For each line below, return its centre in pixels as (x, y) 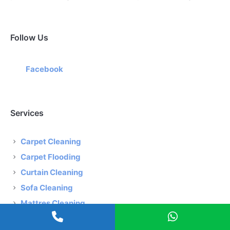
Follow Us (30, 38)
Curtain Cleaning (52, 172)
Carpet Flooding (51, 157)
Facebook (45, 69)
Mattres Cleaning (53, 203)
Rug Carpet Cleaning (59, 219)
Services (27, 113)
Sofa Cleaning (47, 188)
